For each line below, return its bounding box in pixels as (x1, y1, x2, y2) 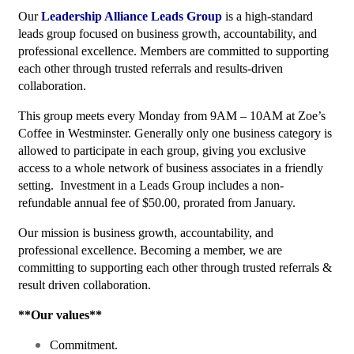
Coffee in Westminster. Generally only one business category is (18, 126, 332, 140)
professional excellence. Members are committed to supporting (18, 44, 329, 58)
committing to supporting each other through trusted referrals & (18, 261, 332, 274)
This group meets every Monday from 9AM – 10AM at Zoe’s (18, 109, 326, 122)
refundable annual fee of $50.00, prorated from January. (18, 196, 296, 209)
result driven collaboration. (18, 278, 151, 292)
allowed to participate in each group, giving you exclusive (18, 144, 306, 157)
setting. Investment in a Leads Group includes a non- (18, 179, 284, 192)
